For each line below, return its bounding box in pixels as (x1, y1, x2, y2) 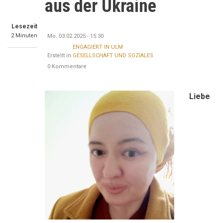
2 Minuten (11, 32, 37, 39)
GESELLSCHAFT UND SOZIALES (73, 52, 153, 59)
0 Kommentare (47, 63, 87, 70)
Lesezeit (11, 23, 37, 30)
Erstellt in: (47, 52, 73, 59)
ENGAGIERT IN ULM (73, 44, 123, 50)
